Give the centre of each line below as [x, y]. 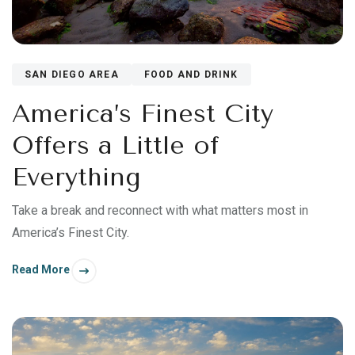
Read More [41, 269]
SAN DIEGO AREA [72, 75]
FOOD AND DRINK [191, 75]
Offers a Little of [115, 146]
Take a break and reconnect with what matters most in [160, 211]
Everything [76, 177]
